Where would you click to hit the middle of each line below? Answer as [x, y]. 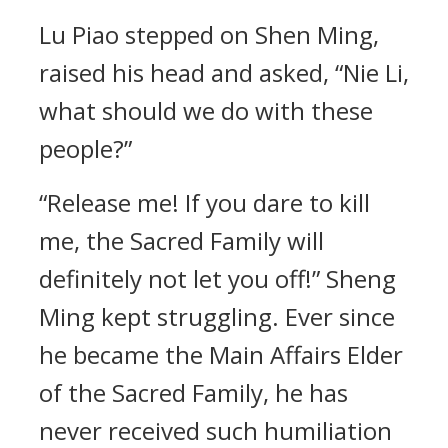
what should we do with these [206, 110]
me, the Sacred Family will [181, 240]
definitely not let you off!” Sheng [217, 278]
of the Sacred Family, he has [193, 392]
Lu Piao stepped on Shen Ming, [209, 34]
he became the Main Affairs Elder [221, 354]
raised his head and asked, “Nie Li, [224, 72]
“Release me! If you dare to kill [204, 202]
